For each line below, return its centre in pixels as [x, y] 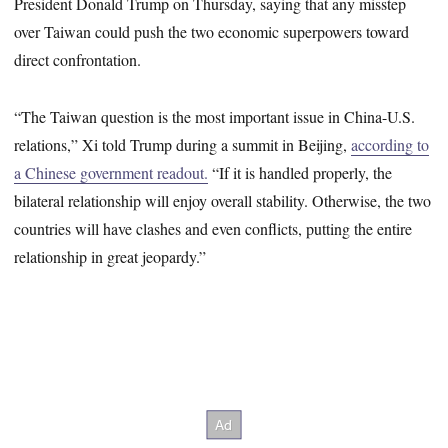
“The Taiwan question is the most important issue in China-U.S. [215, 116]
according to [390, 144]
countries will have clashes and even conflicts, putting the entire [213, 228]
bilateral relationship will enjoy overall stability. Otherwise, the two [223, 200]
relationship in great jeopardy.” [110, 256]
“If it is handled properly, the [300, 172]
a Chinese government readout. [111, 172]
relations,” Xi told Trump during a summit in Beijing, [183, 144]
